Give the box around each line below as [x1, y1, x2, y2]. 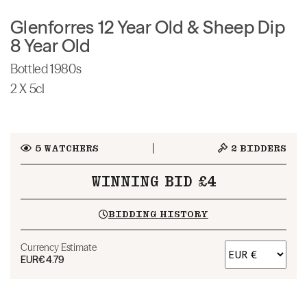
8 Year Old [10, 34, 90, 57]
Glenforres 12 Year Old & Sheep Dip [10, 16, 285, 38]
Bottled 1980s [10, 60, 82, 77]
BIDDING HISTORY [108, 208, 208, 220]
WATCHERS [40, 142, 99, 154]
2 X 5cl [10, 80, 45, 97]
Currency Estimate [21, 241, 97, 254]
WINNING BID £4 [91, 173, 216, 190]
